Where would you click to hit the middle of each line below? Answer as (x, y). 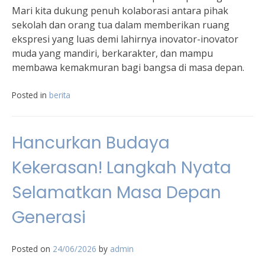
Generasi (49, 218)
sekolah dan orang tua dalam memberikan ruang (121, 25)
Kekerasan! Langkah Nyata (122, 168)
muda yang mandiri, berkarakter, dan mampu (112, 54)
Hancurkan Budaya (91, 143)
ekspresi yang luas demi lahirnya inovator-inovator (125, 39)
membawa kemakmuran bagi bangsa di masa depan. (128, 68)
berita (60, 95)
